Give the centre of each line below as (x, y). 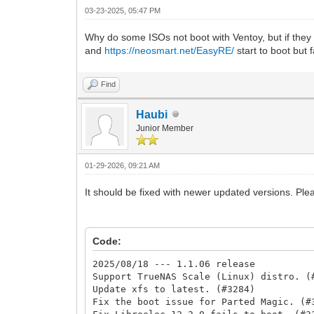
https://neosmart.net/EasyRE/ (170, 50)
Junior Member (165, 128)
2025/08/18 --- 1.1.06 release (174, 264)
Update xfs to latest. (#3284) (174, 289)
